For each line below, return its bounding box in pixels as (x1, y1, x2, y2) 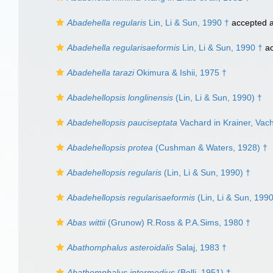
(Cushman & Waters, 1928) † (153, 143, 268, 152)
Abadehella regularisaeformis (67, 43, 180, 52)
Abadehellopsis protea (67, 143, 153, 152)
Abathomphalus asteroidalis (67, 243, 174, 252)
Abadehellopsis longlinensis (67, 93, 173, 102)
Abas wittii (67, 218, 105, 227)
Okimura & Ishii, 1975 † (134, 68, 227, 77)
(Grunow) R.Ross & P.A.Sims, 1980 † (105, 218, 250, 227)
